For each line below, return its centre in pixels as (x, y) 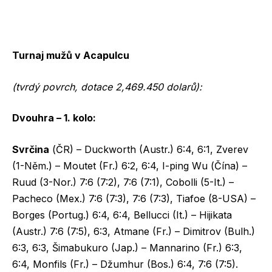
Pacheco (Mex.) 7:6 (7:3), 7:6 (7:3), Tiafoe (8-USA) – (134, 199)
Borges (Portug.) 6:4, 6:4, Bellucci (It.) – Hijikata (122, 215)
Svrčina (31, 150)
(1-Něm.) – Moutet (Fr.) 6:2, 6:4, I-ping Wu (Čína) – (130, 166)
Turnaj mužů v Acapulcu (71, 56)
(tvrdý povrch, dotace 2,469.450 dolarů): (107, 87)
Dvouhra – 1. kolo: (54, 118)
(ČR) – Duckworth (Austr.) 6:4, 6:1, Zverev (149, 150)
